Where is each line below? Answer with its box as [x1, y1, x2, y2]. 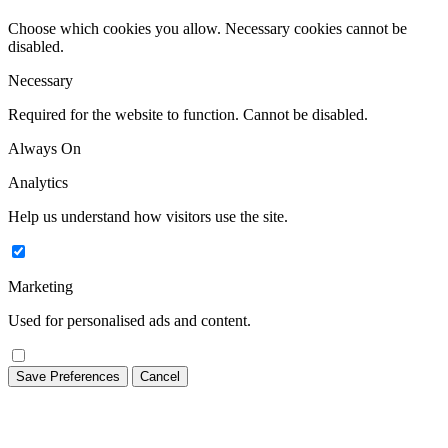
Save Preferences [16, 369, 120, 385]
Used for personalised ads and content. [8, 312, 251, 330]
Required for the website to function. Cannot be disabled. [8, 106, 368, 124]
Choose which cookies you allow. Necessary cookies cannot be [8, 20, 407, 38]
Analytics [8, 174, 68, 192]
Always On [8, 140, 81, 158]
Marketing [8, 278, 73, 296]
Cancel [140, 369, 180, 385]
